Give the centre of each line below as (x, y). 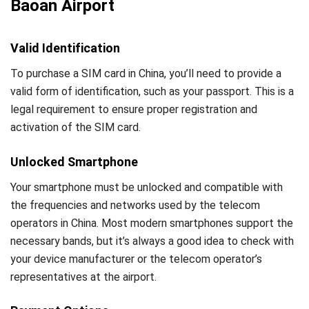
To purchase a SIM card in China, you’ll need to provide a (146, 74)
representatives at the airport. (83, 277)
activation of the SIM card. (76, 128)
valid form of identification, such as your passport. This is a (152, 92)
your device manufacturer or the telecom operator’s (136, 259)
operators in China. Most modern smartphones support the (152, 223)
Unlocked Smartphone (74, 161)
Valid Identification (65, 48)
